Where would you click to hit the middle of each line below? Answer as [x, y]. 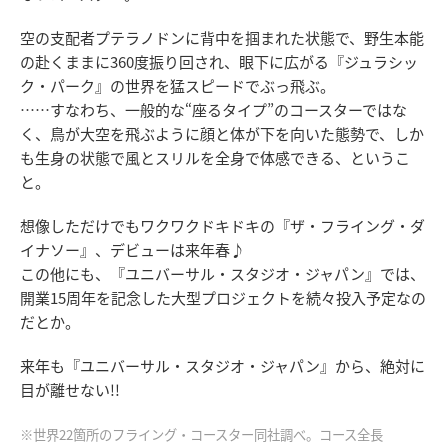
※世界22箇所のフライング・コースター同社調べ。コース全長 [201, 434]
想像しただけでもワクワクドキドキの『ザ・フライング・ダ [222, 225]
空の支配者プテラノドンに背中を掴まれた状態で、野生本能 [222, 37]
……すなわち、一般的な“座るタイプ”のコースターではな [213, 109]
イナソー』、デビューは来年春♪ [132, 249]
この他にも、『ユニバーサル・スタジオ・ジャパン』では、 [222, 273]
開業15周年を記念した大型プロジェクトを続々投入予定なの [223, 297]
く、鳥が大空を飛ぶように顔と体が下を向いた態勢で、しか [222, 133]
